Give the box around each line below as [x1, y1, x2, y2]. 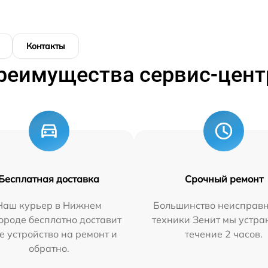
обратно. [28, 242, 69, 254]
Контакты [26, 41, 65, 51]
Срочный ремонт [184, 173, 263, 185]
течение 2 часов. [185, 228, 263, 240]
